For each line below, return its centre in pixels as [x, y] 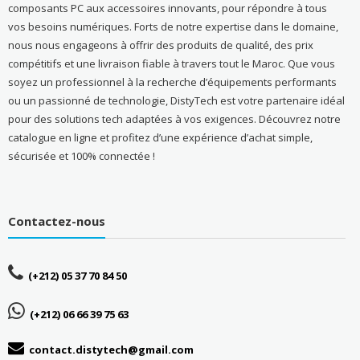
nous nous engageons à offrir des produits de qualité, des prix [160, 45]
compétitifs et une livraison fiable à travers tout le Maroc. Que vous [171, 63]
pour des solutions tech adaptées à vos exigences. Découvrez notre [174, 119]
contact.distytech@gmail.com [111, 350]
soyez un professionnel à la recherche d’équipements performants [172, 82]
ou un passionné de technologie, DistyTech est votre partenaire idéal [176, 100]
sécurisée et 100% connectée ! [81, 155]
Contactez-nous [56, 221]
